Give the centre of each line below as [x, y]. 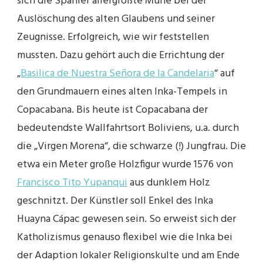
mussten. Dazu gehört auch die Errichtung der [121, 55]
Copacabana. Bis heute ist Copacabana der [112, 110]
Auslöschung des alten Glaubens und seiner [116, 19]
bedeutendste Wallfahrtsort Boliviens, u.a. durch [128, 128]
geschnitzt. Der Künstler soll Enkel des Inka [115, 201]
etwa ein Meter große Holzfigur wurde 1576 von [125, 164]
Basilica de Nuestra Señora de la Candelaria [117, 73]
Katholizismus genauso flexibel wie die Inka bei [125, 237]
